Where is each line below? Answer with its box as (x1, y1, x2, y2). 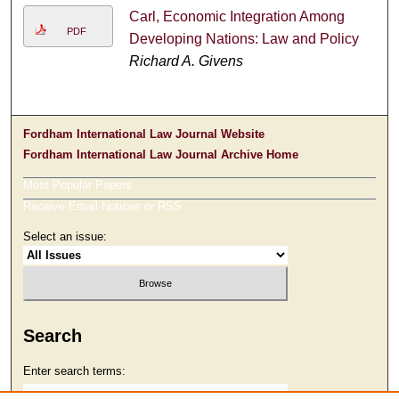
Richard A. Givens (128, 53, 243, 69)
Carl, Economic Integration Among (128, 9, 345, 25)
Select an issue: (23, 230, 108, 244)
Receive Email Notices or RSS (23, 199, 183, 214)
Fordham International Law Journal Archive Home (23, 148, 299, 162)
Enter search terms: (23, 364, 126, 379)
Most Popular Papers (23, 178, 133, 192)
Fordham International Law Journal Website (23, 127, 265, 142)
